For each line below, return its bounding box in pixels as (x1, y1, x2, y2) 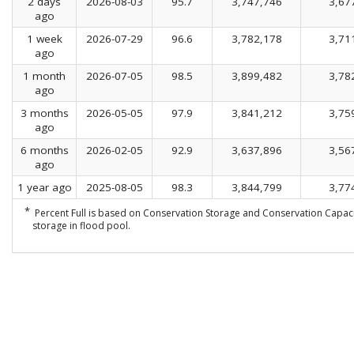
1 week (26, 31, 62, 46)
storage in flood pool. (32, 218, 131, 232)
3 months (20, 105, 69, 120)
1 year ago (17, 179, 72, 194)
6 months (20, 142, 69, 157)
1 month (23, 68, 66, 83)
